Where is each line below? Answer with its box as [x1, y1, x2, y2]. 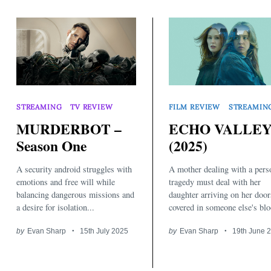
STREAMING [16, 102, 62, 111]
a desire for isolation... [16, 201, 94, 213]
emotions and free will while [16, 175, 115, 188]
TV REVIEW [70, 102, 113, 111]
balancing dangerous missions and [16, 188, 134, 200]
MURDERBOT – [16, 119, 122, 140]
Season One [16, 135, 87, 157]
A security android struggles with [16, 163, 132, 175]
